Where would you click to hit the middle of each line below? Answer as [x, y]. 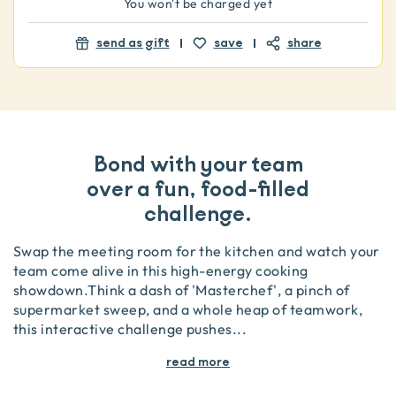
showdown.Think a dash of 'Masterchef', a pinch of [182, 290]
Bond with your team [198, 165]
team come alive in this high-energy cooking [161, 270]
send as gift [133, 43]
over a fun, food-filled [198, 190]
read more [198, 362]
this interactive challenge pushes [123, 329]
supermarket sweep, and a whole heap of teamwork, [188, 309]
